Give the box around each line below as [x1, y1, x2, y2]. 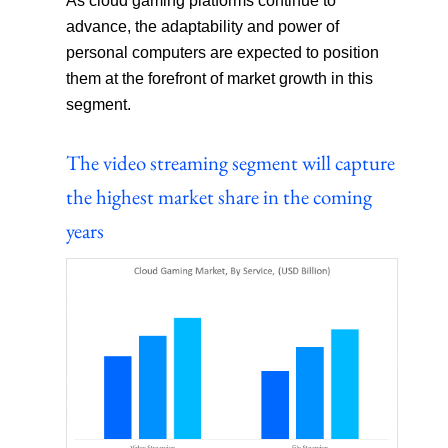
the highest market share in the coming [66, 183, 373, 211]
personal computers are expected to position [66, 44, 380, 62]
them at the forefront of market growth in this [66, 70, 374, 88]
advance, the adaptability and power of [66, 18, 340, 36]
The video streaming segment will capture [66, 149, 396, 177]
